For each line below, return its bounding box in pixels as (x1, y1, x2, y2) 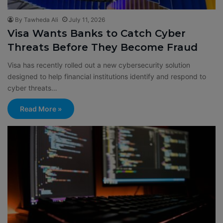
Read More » (20, 105, 62, 113)
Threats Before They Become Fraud (7, 41, 198, 54)
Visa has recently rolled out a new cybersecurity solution (7, 61, 190, 70)
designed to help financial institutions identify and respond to (7, 72, 206, 81)
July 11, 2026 (69, 16, 105, 24)
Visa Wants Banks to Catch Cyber (7, 27, 186, 40)
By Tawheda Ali (15, 16, 58, 24)
